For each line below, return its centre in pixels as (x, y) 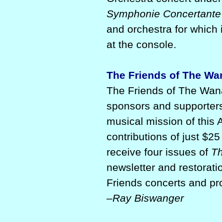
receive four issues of (159, 152)
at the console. (141, 44)
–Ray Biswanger (145, 198)
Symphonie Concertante (164, 14)
